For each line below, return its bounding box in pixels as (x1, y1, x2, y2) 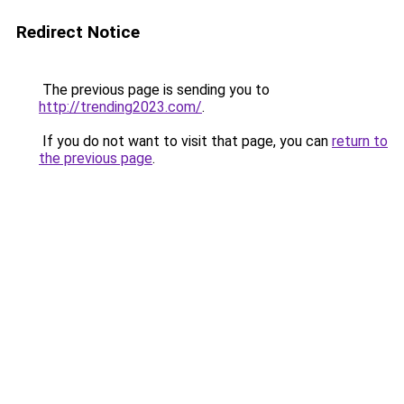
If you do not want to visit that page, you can (39, 133, 332, 150)
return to (332, 133, 388, 150)
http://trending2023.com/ (39, 98, 202, 115)
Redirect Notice (16, 22, 140, 42)
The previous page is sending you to (39, 81, 270, 98)
